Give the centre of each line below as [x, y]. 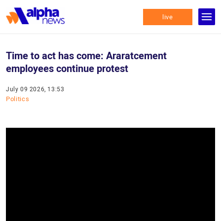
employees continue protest [67, 69]
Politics [18, 99]
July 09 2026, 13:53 [35, 89]
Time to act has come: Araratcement [86, 56]
